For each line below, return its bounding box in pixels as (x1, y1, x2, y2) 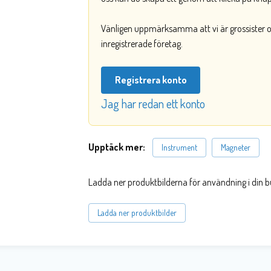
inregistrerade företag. (100, 38, 183, 50)
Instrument (161, 142, 197, 152)
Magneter (220, 142, 250, 152)
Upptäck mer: (88, 140, 151, 153)
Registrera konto (114, 74, 187, 87)
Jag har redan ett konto (100, 95, 205, 111)
